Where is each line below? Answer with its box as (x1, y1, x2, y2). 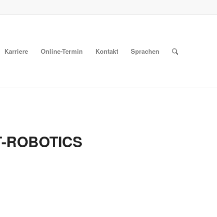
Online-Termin (40, 46, 83, 56)
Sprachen (130, 46, 159, 56)
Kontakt (95, 46, 118, 56)
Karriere (4, 46, 28, 56)
